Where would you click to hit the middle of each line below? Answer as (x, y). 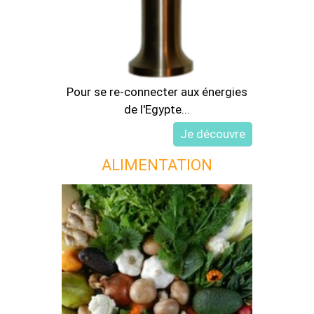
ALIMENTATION (157, 165)
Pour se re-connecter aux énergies (157, 91)
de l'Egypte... (157, 109)
